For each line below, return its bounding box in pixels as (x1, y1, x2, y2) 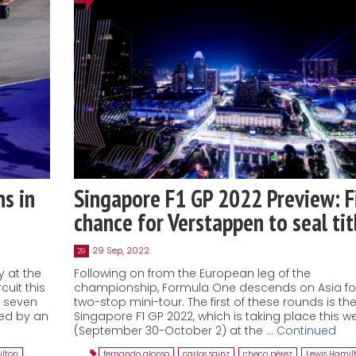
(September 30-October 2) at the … (73, 322, 277, 339)
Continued (276, 322, 336, 339)
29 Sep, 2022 (91, 243, 149, 257)
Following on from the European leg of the (73, 265, 311, 281)
